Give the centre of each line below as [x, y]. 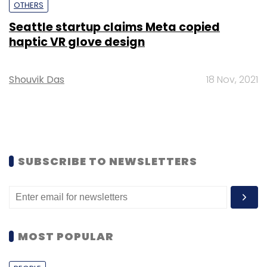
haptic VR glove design [77, 42]
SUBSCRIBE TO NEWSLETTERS [108, 161]
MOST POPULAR [66, 236]
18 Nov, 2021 [232, 79]
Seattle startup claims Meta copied [114, 27]
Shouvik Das [37, 79]
